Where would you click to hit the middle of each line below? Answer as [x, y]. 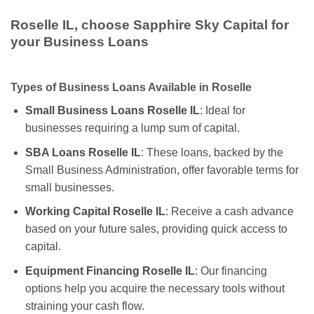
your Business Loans [80, 42]
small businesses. [69, 187]
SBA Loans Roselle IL [83, 152]
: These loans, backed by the [212, 152]
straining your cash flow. [84, 306]
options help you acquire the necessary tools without [155, 288]
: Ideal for [222, 110]
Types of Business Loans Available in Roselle [131, 87]
